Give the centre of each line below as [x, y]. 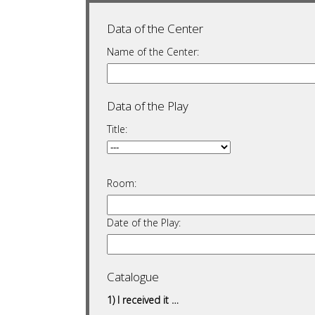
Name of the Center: [153, 52]
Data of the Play [148, 106]
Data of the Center [155, 28]
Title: [117, 129]
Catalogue [133, 277]
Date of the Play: [144, 223]
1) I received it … [143, 300]
